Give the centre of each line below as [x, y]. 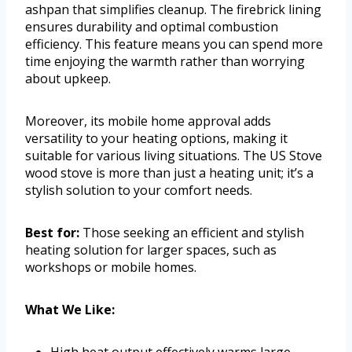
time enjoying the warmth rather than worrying [165, 61]
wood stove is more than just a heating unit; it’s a [169, 172]
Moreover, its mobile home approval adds [148, 121]
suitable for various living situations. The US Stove [174, 155]
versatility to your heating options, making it [156, 138]
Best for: [52, 232]
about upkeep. [68, 78]
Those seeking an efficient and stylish [192, 232]
